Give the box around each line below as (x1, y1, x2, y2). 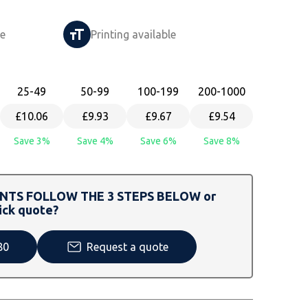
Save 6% (140, 135, 177, 146)
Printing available (91, 27, 176, 41)
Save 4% (76, 135, 113, 146)
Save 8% (203, 135, 240, 146)
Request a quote (87, 240, 168, 253)
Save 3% (13, 135, 50, 146)
